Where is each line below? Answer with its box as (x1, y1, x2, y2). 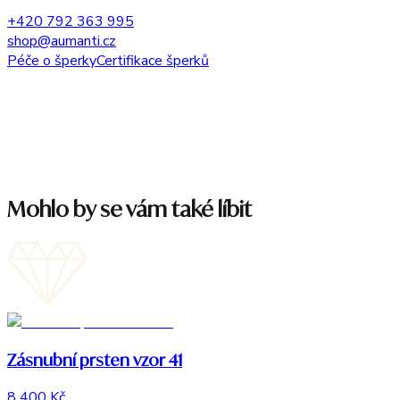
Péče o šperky (7, 51, 96, 71)
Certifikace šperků (96, 51, 209, 71)
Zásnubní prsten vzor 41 (7, 348, 182, 370)
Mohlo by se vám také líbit (7, 196, 252, 223)
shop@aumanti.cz (7, 31, 116, 52)
